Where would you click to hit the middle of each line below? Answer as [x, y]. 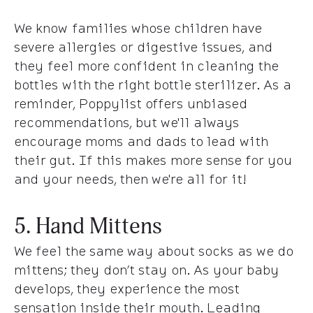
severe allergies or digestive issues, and [143, 46]
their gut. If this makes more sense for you [153, 160]
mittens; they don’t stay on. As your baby [146, 269]
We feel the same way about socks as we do [153, 250]
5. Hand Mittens [88, 226]
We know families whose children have [138, 28]
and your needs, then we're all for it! [130, 179]
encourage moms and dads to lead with [141, 141]
